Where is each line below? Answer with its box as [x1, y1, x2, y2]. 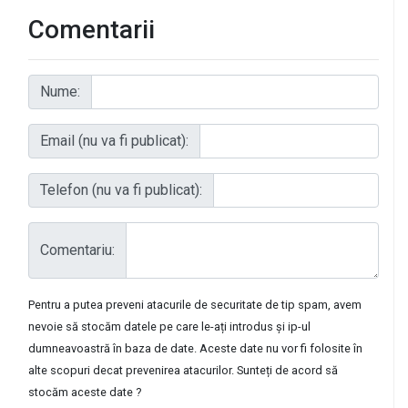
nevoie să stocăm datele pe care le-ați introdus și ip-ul [28, 319, 311, 333]
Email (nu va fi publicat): [40, 131, 189, 149]
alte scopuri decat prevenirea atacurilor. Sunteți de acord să [28, 362, 338, 377]
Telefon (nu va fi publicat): [40, 180, 202, 199]
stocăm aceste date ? [28, 384, 141, 399]
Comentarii [28, 14, 155, 45]
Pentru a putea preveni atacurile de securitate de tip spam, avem [28, 297, 362, 311]
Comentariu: [40, 240, 115, 259]
